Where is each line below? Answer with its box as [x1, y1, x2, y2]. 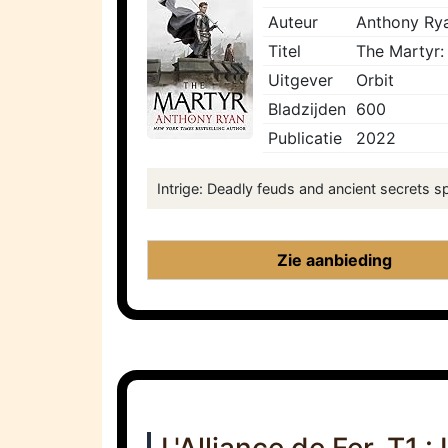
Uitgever [268, 70, 333, 91]
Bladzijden [268, 99, 346, 120]
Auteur [268, 12, 318, 33]
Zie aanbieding [276, 250, 392, 271]
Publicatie [268, 128, 342, 149]
